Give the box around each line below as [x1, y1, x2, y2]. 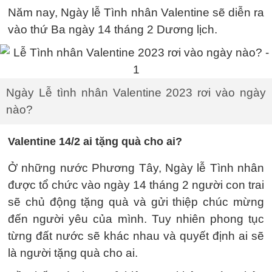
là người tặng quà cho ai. [8, 246, 138, 259]
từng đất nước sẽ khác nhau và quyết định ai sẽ [8, 229, 264, 242]
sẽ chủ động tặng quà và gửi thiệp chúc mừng [8, 195, 264, 208]
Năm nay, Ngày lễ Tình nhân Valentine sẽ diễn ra [8, 6, 264, 19]
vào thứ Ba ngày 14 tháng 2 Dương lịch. [8, 23, 217, 36]
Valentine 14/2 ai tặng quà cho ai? [8, 135, 182, 148]
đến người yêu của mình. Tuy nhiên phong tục [8, 212, 264, 225]
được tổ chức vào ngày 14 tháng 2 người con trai [8, 178, 264, 191]
